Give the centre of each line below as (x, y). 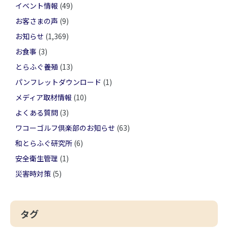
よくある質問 (37, 112)
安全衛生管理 (37, 158)
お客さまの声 (37, 21)
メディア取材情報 (44, 97)
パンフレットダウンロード (58, 82)
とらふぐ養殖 (37, 66)
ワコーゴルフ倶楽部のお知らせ (65, 127)
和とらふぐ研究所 (44, 143)
